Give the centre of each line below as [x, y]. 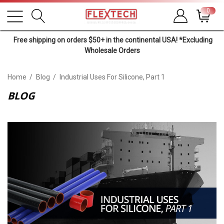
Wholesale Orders [112, 50]
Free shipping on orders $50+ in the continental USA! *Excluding [112, 40]
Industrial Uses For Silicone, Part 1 [112, 77]
